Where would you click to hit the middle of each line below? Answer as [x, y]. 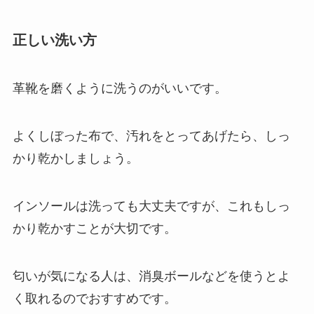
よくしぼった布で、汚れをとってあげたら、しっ [151, 136]
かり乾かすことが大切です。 [94, 228]
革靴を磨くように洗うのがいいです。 [120, 89]
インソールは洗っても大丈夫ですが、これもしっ [151, 206]
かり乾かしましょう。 [75, 159]
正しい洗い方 [54, 40]
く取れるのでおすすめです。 [94, 298]
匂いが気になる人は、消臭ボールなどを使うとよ [151, 276]
